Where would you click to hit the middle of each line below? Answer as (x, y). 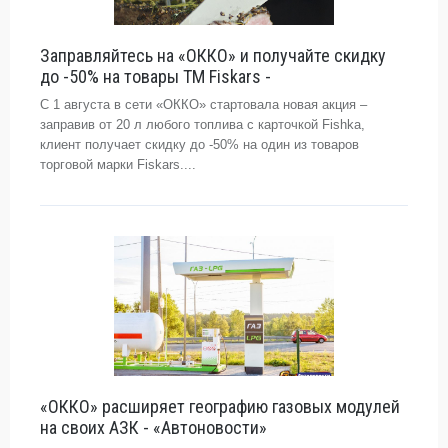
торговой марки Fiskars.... (118, 164)
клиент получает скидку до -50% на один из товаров (199, 144)
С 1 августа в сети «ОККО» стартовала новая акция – (203, 104)
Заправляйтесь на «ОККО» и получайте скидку (213, 55)
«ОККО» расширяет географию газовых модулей (220, 406)
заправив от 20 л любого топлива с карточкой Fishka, (202, 124)
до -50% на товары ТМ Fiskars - (155, 76)
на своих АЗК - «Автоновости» (153, 427)
